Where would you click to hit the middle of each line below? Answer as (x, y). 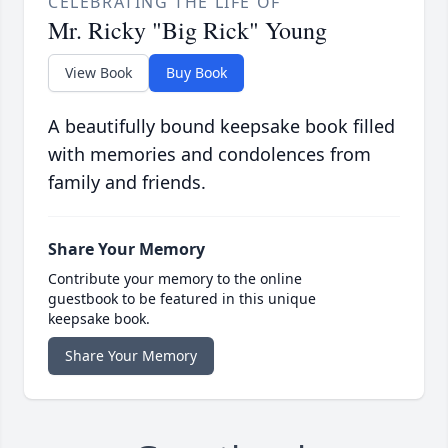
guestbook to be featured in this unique (182, 299)
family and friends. (127, 182)
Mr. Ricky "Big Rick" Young (187, 30)
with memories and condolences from (209, 154)
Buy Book (196, 73)
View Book (98, 73)
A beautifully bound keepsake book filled (221, 126)
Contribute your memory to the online (175, 279)
